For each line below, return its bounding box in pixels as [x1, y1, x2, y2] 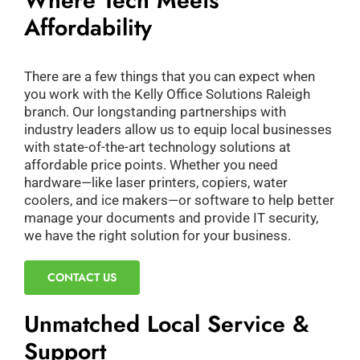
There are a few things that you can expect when [23, 67, 315, 84]
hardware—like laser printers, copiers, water [23, 174, 288, 190]
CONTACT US [47, 268, 117, 285]
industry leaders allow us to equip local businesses [23, 121, 332, 137]
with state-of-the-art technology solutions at [23, 138, 291, 155]
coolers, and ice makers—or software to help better [23, 191, 334, 208]
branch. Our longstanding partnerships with [23, 103, 286, 120]
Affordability [23, 11, 152, 45]
